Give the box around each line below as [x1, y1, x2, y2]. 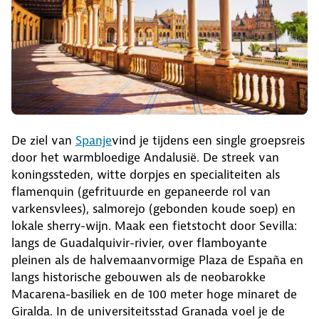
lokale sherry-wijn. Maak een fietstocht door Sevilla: [11, 218, 297, 234]
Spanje [75, 132, 112, 149]
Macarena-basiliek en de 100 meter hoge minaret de [11, 286, 297, 303]
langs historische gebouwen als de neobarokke [11, 269, 266, 286]
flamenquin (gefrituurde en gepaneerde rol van [11, 184, 271, 200]
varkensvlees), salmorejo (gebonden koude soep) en [11, 201, 296, 217]
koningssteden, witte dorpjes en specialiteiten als [11, 167, 280, 183]
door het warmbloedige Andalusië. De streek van [11, 150, 279, 166]
